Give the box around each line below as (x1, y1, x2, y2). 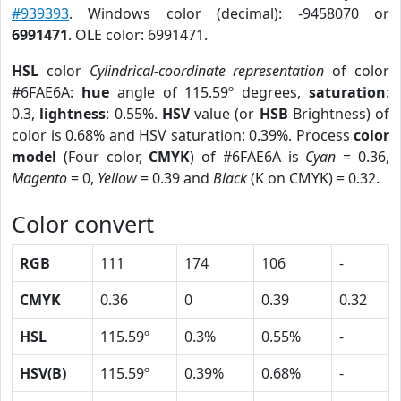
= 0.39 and (137, 168, 213, 188)
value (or (189, 104, 260, 124)
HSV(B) (20, 363, 66, 383)
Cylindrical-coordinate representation (89, 61, 325, 81)
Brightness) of (287, 104, 389, 124)
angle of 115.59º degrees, (108, 82, 310, 102)
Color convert (12, 209, 154, 239)
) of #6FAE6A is (190, 147, 306, 166)
